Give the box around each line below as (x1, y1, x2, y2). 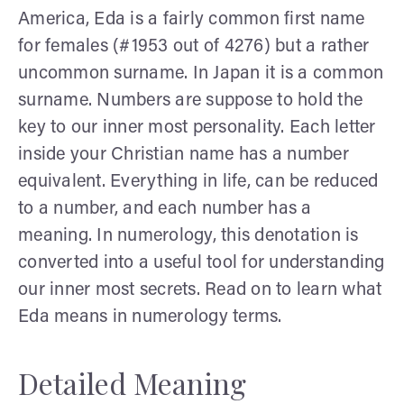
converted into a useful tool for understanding (18, 253, 385, 272)
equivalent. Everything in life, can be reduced (18, 172, 379, 191)
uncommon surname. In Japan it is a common (18, 64, 384, 83)
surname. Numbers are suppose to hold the (18, 91, 363, 110)
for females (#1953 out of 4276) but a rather (18, 37, 369, 56)
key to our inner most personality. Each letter (18, 118, 376, 137)
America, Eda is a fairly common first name (18, 10, 365, 29)
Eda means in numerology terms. (18, 308, 282, 326)
